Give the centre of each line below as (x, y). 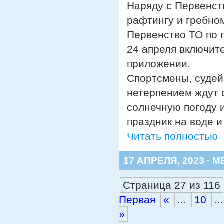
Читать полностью (172, 136)
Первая (137, 200)
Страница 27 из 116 (172, 185)
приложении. (159, 64)
